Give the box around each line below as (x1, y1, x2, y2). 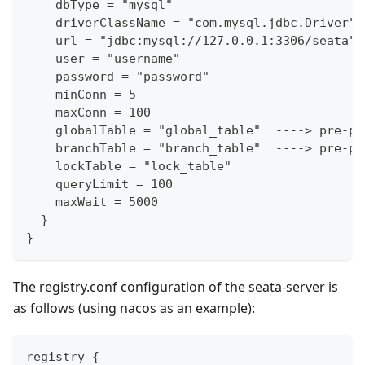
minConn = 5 (26, 87, 136, 103)
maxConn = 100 (26, 105, 151, 121)
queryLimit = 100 (26, 177, 173, 192)
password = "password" (26, 69, 209, 85)
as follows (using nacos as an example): (13, 299, 255, 318)
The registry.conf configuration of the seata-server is (13, 278, 338, 297)
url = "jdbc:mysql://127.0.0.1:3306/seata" (26, 33, 356, 49)
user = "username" (26, 51, 180, 67)
